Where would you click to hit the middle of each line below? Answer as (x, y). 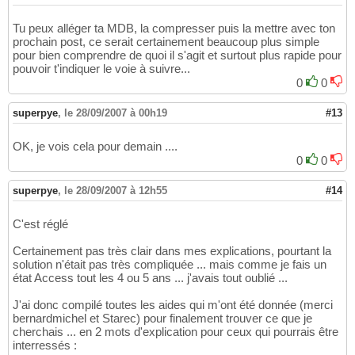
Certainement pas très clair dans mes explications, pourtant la (172, 251)
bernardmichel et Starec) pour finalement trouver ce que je (162, 319)
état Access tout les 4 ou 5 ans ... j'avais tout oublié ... (150, 278)
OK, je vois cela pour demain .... (95, 147)
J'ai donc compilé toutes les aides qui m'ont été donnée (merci (173, 305)
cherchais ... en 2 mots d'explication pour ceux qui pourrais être (176, 332)
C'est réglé (40, 224)
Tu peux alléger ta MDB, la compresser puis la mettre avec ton (174, 29)
